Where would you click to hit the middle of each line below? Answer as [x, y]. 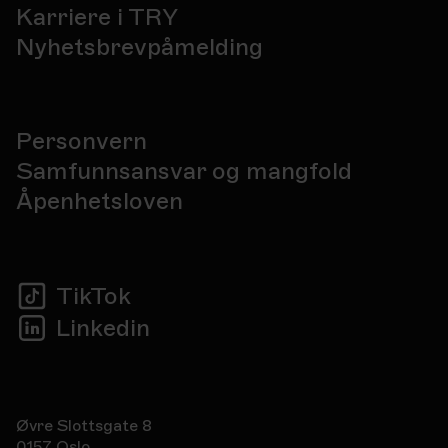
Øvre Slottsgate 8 [84, 426]
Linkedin [103, 328]
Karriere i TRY [97, 17]
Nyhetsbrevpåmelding [139, 47]
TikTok [93, 296]
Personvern [81, 141]
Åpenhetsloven [99, 201]
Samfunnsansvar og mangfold [184, 171]
